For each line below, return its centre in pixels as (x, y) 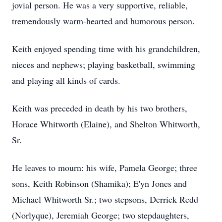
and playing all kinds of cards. (66, 80)
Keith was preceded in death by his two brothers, (100, 108)
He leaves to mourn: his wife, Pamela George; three (105, 167)
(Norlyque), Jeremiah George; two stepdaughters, (101, 215)
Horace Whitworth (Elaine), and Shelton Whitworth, (106, 124)
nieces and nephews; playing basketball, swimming (104, 64)
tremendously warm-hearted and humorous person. (103, 21)
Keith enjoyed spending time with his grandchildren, (106, 49)
